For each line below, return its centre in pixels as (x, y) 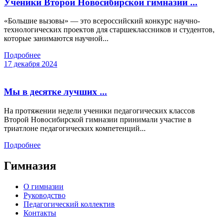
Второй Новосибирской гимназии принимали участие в (98, 119)
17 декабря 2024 (31, 64)
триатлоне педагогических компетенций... (75, 128)
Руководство (44, 195)
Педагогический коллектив (69, 204)
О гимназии (44, 186)
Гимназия (30, 165)
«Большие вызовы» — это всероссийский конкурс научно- (102, 21)
